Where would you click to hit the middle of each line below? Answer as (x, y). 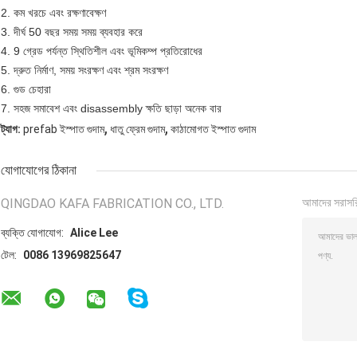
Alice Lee (94, 233)
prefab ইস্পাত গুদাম (64, 129)
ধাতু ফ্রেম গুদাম (137, 129)
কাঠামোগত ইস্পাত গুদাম (213, 129)
